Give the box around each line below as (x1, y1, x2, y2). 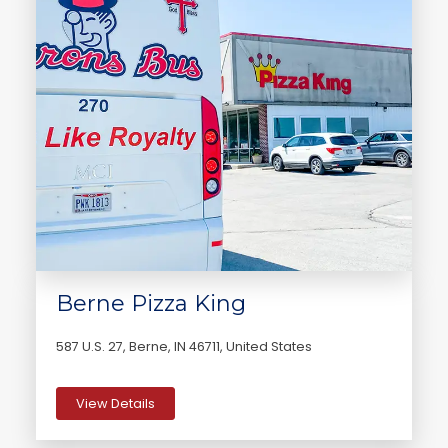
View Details (76, 394, 156, 412)
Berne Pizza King (56, 289, 246, 317)
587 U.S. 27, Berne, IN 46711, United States (56, 337, 312, 355)
